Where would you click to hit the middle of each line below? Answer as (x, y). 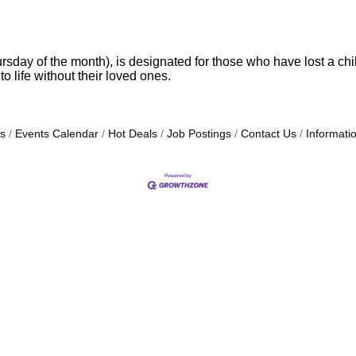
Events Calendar (57, 134)
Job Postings (199, 134)
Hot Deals (133, 134)
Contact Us (269, 134)
